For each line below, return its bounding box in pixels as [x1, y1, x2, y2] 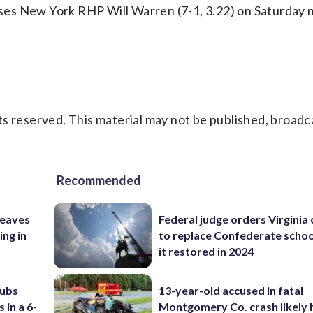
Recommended [57, 173, 141, 188]
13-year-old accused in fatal [159, 283, 304, 297]
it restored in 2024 [159, 245, 254, 259]
